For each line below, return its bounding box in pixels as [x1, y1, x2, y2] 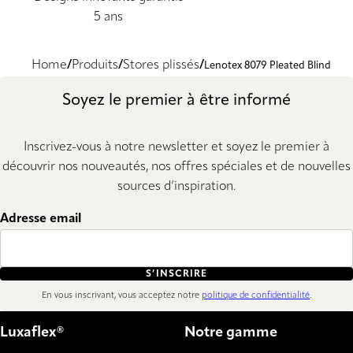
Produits [72, 59, 118, 72]
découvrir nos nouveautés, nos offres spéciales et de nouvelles [2, 161, 351, 174]
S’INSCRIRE [146, 269, 207, 279]
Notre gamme [184, 325, 277, 340]
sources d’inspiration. [117, 180, 236, 194]
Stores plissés [123, 59, 199, 72]
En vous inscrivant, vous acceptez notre [42, 292, 202, 301]
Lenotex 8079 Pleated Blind [204, 61, 331, 72]
